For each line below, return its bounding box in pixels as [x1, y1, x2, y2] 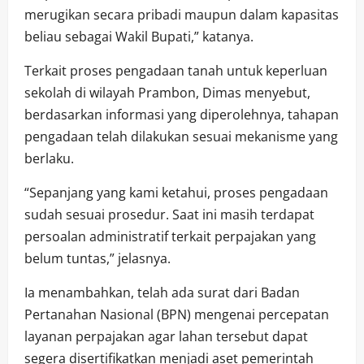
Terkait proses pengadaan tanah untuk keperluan [24, 61, 327, 80]
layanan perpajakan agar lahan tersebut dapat [24, 327, 308, 345]
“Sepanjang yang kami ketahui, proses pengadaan [24, 183, 328, 201]
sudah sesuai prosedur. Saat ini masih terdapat [24, 205, 314, 223]
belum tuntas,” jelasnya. [24, 249, 171, 267]
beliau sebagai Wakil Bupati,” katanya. [24, 27, 253, 45]
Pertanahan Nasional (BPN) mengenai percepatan [24, 305, 329, 323]
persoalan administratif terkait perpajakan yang [24, 227, 316, 245]
